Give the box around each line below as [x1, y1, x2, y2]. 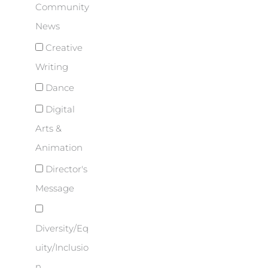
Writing [35, 61, 68, 72]
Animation [35, 142, 83, 154]
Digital [43, 104, 75, 115]
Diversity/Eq [35, 223, 89, 234]
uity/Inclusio [35, 242, 89, 254]
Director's [43, 163, 87, 175]
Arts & [35, 123, 62, 135]
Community [35, 2, 89, 13]
